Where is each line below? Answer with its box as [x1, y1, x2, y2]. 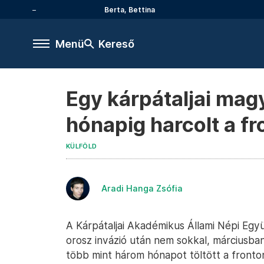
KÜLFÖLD [66, 143, 97, 150]
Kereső [98, 37, 134, 50]
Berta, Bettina [104, 5, 155, 14]
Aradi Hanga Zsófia [101, 183, 183, 193]
